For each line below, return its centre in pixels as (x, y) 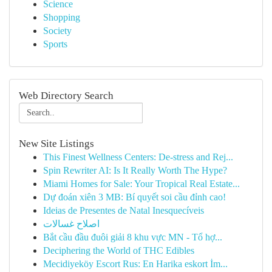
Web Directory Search (66, 96)
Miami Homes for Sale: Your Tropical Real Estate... (141, 184)
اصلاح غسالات (71, 224)
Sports (55, 44)
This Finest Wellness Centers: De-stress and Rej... (138, 157)
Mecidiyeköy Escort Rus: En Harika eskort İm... (135, 264)
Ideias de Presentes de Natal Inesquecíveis (124, 210)
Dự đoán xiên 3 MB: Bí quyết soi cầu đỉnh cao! (134, 197)
